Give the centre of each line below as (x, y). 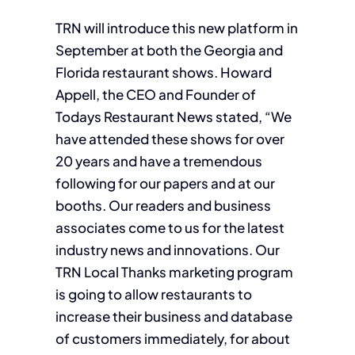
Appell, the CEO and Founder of (155, 94)
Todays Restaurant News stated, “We (173, 116)
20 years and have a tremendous (158, 161)
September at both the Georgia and (169, 50)
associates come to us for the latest (170, 227)
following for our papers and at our (165, 183)
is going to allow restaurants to (153, 294)
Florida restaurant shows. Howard (163, 72)
